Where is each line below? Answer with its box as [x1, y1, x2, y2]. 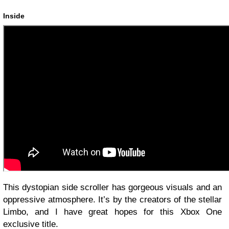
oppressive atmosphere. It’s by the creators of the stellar [3, 195, 222, 205]
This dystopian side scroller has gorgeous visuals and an [3, 182, 222, 193]
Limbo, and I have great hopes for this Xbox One [3, 207, 222, 217]
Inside [3, 12, 25, 20]
